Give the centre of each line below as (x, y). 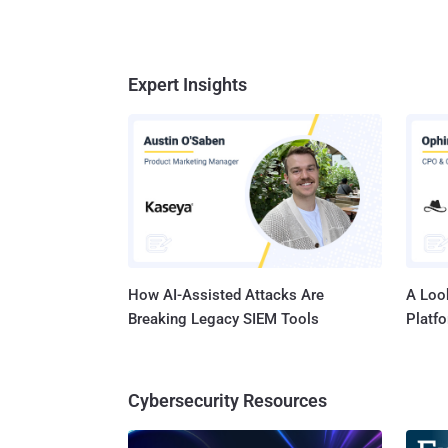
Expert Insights (187, 84)
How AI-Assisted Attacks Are (226, 295)
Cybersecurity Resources (227, 401)
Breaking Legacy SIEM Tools (223, 319)
